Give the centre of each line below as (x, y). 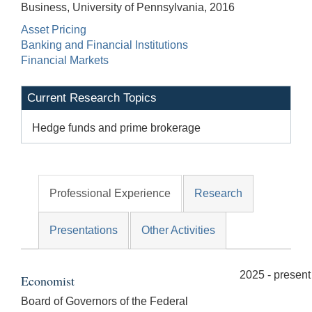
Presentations (84, 231)
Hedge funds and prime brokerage (116, 128)
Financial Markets (65, 61)
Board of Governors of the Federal (104, 302)
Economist (48, 281)
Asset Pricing (54, 30)
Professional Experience (110, 194)
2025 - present (275, 275)
